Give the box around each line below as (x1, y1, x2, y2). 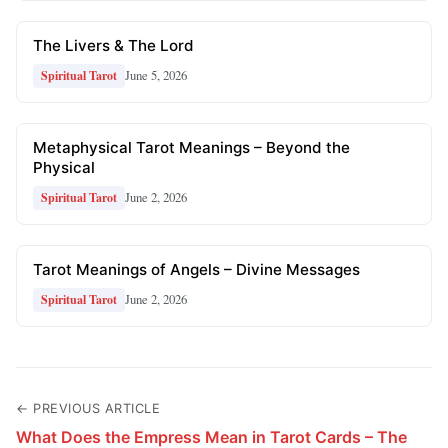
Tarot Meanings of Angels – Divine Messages (33, 259, 360, 279)
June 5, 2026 (125, 66, 187, 85)
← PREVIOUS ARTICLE (16, 400, 160, 416)
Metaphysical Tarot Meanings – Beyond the (33, 137, 350, 157)
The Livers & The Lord (33, 35, 194, 55)
